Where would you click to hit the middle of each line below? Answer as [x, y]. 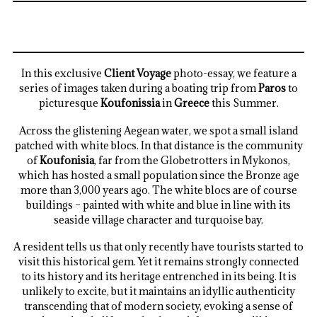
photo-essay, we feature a [234, 74]
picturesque [69, 103]
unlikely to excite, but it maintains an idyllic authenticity [158, 292]
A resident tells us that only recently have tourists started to [158, 247]
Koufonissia [130, 103]
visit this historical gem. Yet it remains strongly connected [158, 262]
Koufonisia [67, 160]
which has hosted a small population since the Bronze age [158, 175]
